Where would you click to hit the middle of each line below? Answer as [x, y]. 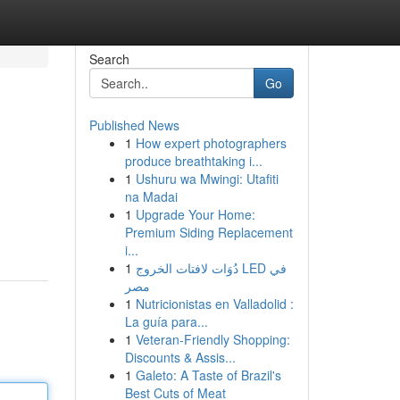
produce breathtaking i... [193, 161]
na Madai [151, 196]
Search [109, 59]
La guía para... [166, 321]
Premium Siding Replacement [208, 232]
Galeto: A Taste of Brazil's [208, 375]
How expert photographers [211, 143]
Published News [134, 125]
